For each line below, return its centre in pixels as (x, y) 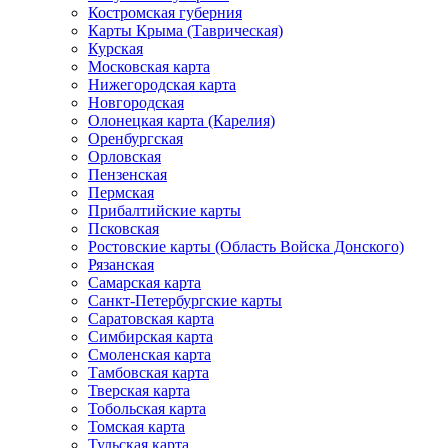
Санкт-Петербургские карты (185, 300)
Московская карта (149, 66)
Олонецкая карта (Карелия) (181, 120)
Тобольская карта (147, 408)
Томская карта (136, 426)
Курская (115, 48)
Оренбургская (135, 138)
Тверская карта (139, 390)
